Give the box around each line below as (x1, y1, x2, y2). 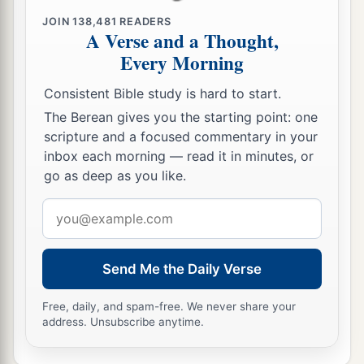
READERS (116, 15, 171, 28)
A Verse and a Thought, (85, 27, 279, 55)
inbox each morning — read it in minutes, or (44, 148, 314, 165)
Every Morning (120, 49, 244, 77)
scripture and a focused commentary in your (44, 128, 318, 145)
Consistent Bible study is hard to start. (44, 84, 281, 102)
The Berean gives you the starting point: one (44, 109, 318, 126)
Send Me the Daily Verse (102, 260, 262, 277)
